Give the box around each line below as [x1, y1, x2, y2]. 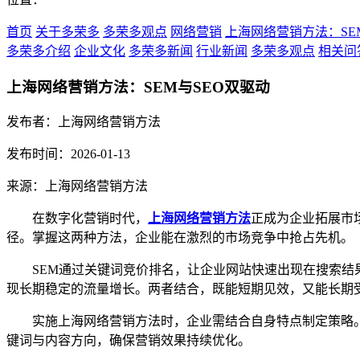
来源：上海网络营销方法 [6, 179, 148, 194]
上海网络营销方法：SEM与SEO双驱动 [6, 78, 270, 96]
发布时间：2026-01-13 [6, 147, 130, 162]
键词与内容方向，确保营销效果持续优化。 [6, 333, 251, 348]
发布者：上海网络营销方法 [6, 115, 161, 129]
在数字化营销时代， [6, 211, 148, 226]
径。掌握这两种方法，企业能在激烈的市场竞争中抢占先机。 [6, 231, 354, 245]
